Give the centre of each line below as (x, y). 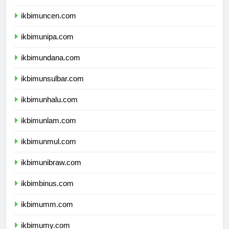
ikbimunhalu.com (49, 109)
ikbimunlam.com (49, 130)
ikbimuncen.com (49, 25)
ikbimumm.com (47, 214)
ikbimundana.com (51, 67)
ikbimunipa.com (47, 46)
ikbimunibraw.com (51, 172)
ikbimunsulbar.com (52, 88)
